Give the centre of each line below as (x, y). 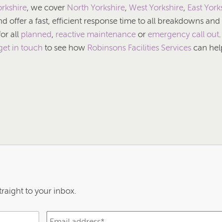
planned (36, 34)
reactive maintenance (96, 34)
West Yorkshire (156, 7)
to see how (65, 48)
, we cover (47, 7)
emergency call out (183, 34)
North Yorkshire (96, 7)
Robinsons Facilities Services (139, 48)
